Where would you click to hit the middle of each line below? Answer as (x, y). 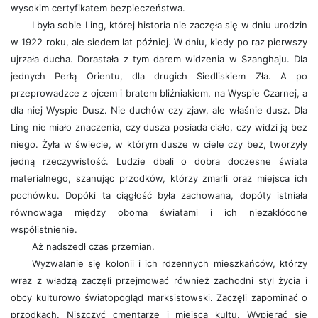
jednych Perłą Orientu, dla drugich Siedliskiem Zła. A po (159, 76)
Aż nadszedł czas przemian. (93, 246)
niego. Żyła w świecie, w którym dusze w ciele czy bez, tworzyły (159, 144)
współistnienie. (44, 229)
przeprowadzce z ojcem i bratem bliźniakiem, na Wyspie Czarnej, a (159, 93)
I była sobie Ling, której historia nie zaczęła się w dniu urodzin (170, 25)
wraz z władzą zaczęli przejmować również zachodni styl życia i (159, 280)
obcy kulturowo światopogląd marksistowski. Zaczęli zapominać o (159, 297)
